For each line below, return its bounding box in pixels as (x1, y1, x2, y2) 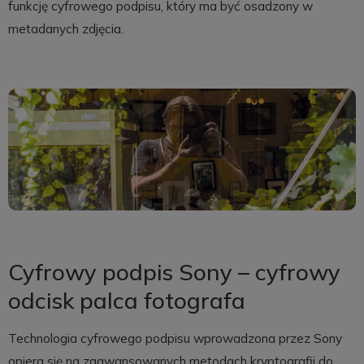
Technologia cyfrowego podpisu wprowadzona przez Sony (7, 330, 342, 346)
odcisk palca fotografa (7, 286, 245, 315)
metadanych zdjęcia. (7, 21, 123, 37)
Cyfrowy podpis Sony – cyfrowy (7, 258, 340, 287)
